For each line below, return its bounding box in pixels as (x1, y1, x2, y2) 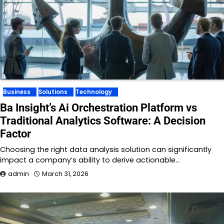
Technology (75, 88, 112, 96)
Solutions (38, 88, 67, 96)
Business (3, 88, 30, 96)
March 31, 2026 (42, 169, 88, 178)
